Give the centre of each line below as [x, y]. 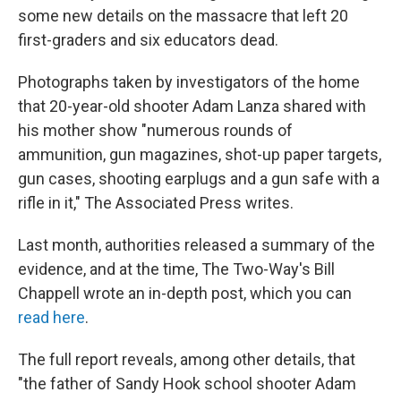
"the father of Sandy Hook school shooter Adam [187, 384]
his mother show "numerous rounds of [155, 130]
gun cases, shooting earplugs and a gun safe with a [199, 179]
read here [51, 317]
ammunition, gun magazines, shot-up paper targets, [200, 154]
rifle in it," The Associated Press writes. [156, 203]
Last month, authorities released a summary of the [196, 245]
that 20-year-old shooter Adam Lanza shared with [192, 106]
